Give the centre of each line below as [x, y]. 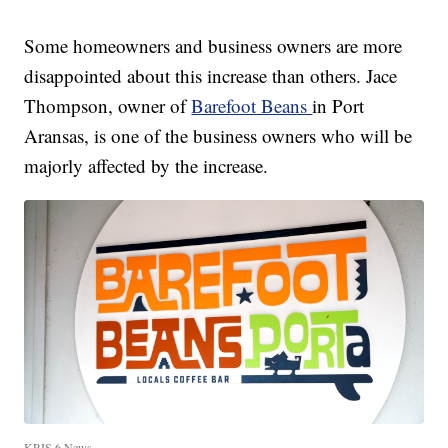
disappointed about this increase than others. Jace [211, 75]
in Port [338, 105]
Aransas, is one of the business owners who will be [218, 135]
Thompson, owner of [108, 105]
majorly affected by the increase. [146, 165]
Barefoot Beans [252, 105]
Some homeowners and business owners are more [213, 45]
